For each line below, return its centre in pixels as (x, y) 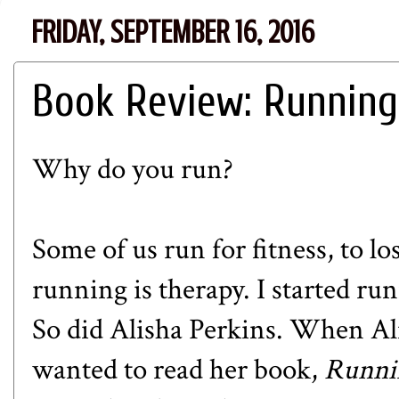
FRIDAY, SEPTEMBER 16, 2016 (173, 33)
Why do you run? (133, 169)
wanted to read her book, (178, 369)
